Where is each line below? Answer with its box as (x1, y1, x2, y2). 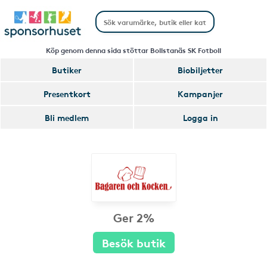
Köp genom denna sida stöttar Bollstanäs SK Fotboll (46, 45, 221, 55)
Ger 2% (113, 209, 154, 225)
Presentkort (43, 88, 91, 100)
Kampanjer (178, 88, 223, 100)
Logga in (182, 111, 218, 123)
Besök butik (101, 234, 166, 250)
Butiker (52, 64, 82, 76)
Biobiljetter (178, 64, 223, 76)
